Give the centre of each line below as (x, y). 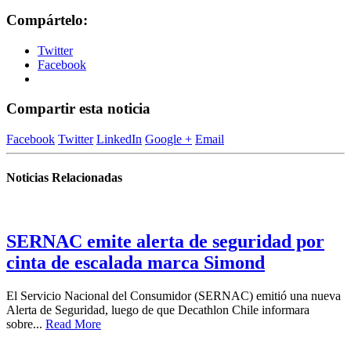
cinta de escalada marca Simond (136, 263)
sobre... (26, 324)
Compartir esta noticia (78, 109)
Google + (168, 139)
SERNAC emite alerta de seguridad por (165, 242)
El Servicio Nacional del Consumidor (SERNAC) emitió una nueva (174, 296)
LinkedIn (119, 139)
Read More (73, 324)
